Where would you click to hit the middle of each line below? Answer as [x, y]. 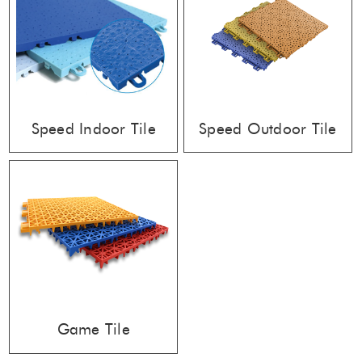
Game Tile [93, 330]
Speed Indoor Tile [93, 128]
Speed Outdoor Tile [268, 128]
